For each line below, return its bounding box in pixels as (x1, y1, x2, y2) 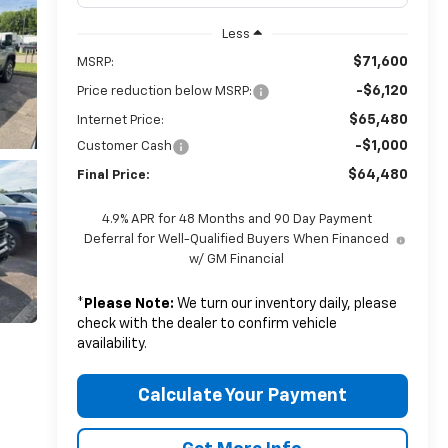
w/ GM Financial (189, 252, 285, 266)
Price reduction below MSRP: (76, 84, 252, 98)
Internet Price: (76, 113, 164, 127)
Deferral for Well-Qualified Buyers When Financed (84, 232, 390, 246)
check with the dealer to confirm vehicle (76, 316, 337, 331)
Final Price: (76, 168, 150, 182)
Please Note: (83, 296, 174, 311)
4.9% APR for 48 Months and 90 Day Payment (101, 212, 372, 226)
